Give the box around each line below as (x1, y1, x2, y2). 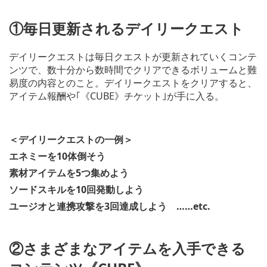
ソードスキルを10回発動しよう (9, 182, 144, 196)
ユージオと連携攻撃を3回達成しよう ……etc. (9, 199, 210, 213)
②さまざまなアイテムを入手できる (9, 238, 246, 258)
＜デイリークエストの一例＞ (9, 132, 133, 146)
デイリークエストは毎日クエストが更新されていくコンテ (9, 49, 257, 63)
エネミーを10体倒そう (9, 149, 105, 163)
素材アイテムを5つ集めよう (9, 166, 129, 179)
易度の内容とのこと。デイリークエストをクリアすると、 (9, 76, 257, 89)
